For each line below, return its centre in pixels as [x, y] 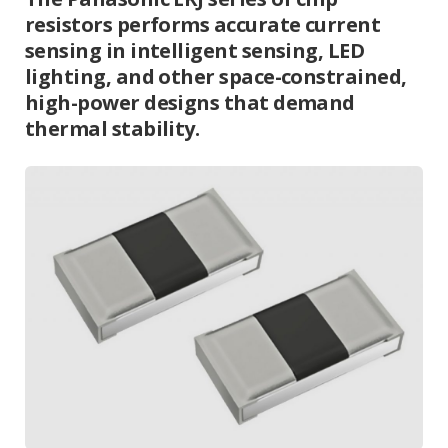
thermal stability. [112, 129]
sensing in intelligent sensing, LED [195, 51]
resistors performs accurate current [203, 25]
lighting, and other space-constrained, [216, 77]
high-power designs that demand [190, 103]
